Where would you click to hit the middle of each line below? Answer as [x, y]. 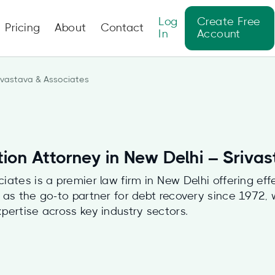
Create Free [229, 22]
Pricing [22, 28]
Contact [122, 28]
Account [219, 34]
